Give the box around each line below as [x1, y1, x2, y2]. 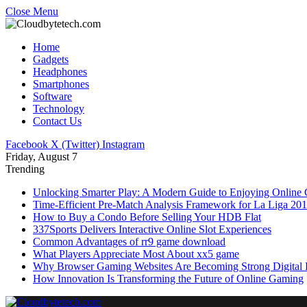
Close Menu [5, 5, 58, 17]
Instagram [102, 138, 145, 150]
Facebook [5, 138, 48, 150]
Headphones [33, 66, 87, 77]
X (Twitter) [51, 138, 99, 150]
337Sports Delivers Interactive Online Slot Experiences [33, 223, 271, 235]
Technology [33, 103, 84, 114]
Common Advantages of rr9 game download [33, 236, 225, 247]
